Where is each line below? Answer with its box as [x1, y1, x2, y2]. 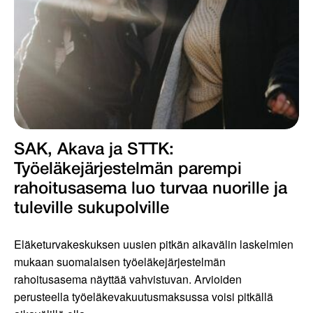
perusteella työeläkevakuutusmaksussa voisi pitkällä [14, 288, 273, 305]
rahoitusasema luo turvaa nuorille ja [14, 181, 287, 197]
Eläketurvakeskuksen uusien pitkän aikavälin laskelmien [14, 235, 293, 252]
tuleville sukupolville [14, 201, 169, 217]
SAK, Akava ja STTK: [14, 142, 174, 158]
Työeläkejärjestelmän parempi [14, 161, 242, 177]
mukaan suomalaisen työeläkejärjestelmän [14, 253, 226, 270]
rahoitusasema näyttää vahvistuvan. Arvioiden [14, 270, 242, 287]
